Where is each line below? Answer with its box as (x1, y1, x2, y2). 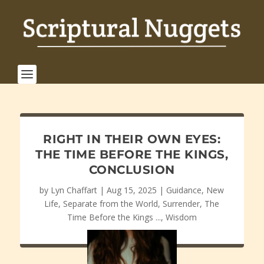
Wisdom (165, 212, 197, 223)
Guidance (166, 184, 202, 196)
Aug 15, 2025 (107, 184, 157, 196)
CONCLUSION (88, 163, 175, 177)
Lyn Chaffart (51, 184, 98, 196)
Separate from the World (63, 198, 159, 209)
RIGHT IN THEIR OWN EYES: (43, 132, 221, 146)
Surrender (163, 198, 200, 209)
